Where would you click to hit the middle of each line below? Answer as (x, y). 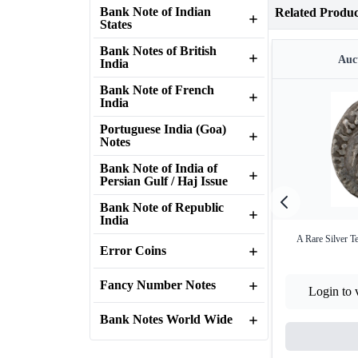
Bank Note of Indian (155, 12)
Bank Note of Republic (162, 207)
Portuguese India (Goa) (163, 129)
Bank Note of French (157, 90)
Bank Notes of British (158, 51)
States (116, 24)
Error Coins (133, 251)
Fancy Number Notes (158, 285)
